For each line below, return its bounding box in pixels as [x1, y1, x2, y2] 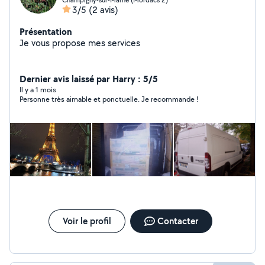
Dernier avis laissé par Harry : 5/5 [20, 72, 158, 85]
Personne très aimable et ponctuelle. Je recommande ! [20, 94, 198, 104]
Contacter [157, 215, 198, 227]
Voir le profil [62, 215, 111, 227]
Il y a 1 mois [20, 85, 56, 95]
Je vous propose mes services [20, 37, 140, 49]
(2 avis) [89, 4, 118, 16]
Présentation [20, 25, 72, 38]
